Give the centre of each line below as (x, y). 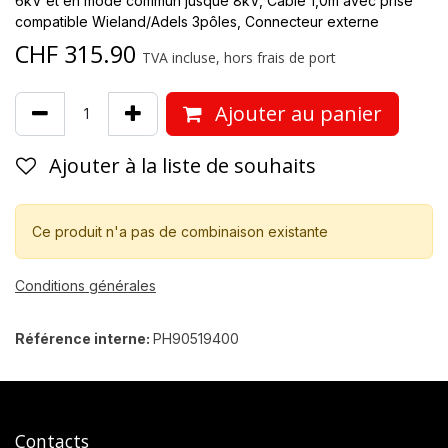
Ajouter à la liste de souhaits (182, 165)
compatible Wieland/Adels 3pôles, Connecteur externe (197, 21)
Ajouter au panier (296, 113)
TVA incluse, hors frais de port (239, 57)
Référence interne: (84, 338)
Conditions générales (85, 285)
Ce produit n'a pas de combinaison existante (180, 231)
